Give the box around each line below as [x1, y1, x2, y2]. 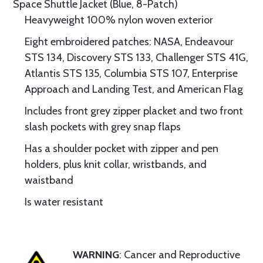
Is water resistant [25, 195, 103, 208]
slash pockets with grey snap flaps [25, 120, 181, 133]
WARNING [73, 248, 119, 261]
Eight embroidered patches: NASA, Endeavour [25, 35, 234, 48]
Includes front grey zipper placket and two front [25, 104, 243, 117]
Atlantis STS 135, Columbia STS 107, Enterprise [25, 67, 238, 80]
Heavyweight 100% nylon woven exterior [25, 14, 213, 26]
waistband [25, 174, 73, 187]
